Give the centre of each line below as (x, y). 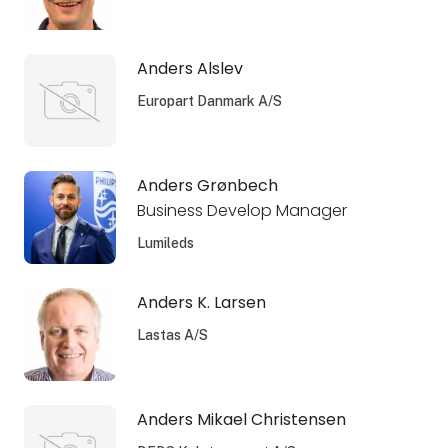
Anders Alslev (189, 68)
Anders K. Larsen (201, 302)
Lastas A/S (172, 334)
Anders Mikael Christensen (241, 420)
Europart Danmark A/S (209, 100)
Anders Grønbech (207, 185)
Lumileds (165, 242)
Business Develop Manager (241, 210)
